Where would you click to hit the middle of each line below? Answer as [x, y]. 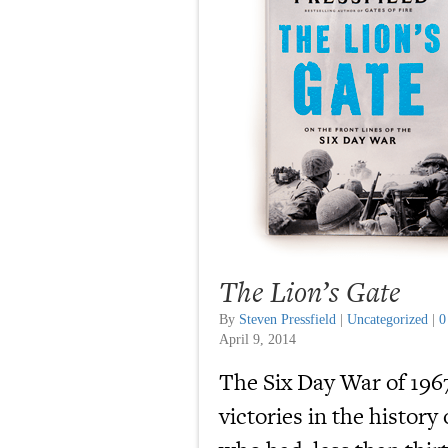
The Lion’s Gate [309, 292]
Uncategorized [387, 319]
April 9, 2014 [257, 339]
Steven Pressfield [287, 319]
